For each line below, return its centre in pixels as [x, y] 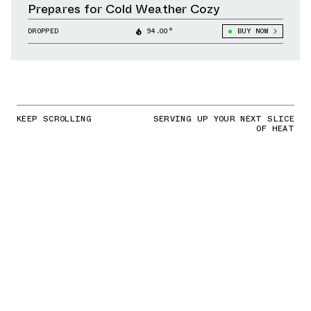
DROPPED [43, 31]
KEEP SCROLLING [54, 119]
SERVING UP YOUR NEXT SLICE [224, 119]
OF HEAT [275, 129]
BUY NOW [252, 31]
